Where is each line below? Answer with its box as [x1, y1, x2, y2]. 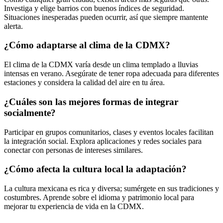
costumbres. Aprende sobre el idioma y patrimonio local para [4, 193, 194, 202]
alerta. [4, 21, 23, 30]
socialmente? [4, 107, 56, 118]
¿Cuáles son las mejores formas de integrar [4, 96, 178, 107]
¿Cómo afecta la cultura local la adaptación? [4, 164, 187, 175]
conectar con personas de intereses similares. [4, 145, 143, 154]
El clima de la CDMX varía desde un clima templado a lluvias [4, 60, 198, 69]
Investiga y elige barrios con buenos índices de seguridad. [4, 3, 184, 12]
